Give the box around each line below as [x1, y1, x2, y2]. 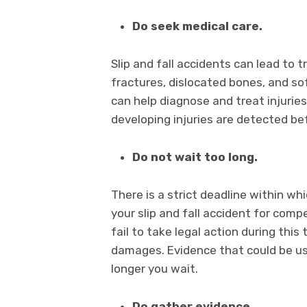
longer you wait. [111, 261, 201, 275]
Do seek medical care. [132, 19, 265, 33]
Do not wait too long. [132, 149, 260, 164]
